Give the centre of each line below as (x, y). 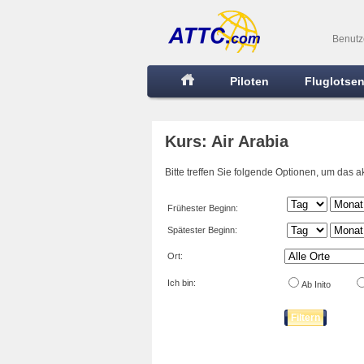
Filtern (305, 318)
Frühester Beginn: (203, 208)
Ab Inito (327, 284)
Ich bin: (182, 283)
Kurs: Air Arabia (227, 141)
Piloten (249, 81)
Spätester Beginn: (202, 230)
